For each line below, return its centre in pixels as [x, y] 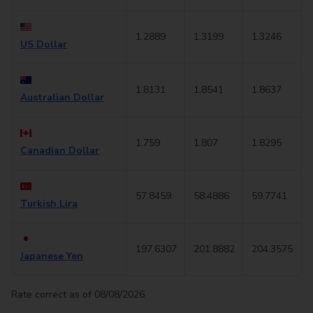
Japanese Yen [52, 256]
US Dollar [44, 44]
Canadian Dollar [60, 151]
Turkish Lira [49, 204]
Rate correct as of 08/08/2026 [78, 294]
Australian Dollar [62, 97]
